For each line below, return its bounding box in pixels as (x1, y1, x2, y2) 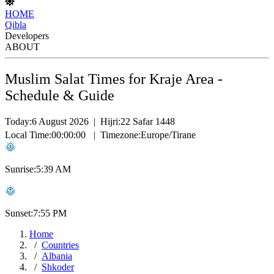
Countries (42, 239, 79, 250)
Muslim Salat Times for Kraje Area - (5, 70, 223, 87)
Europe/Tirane (141, 129, 196, 140)
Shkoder (42, 261, 74, 272)
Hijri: (100, 116, 120, 127)
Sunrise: (5, 163, 36, 174)
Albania (42, 250, 72, 261)
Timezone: (100, 129, 141, 140)
